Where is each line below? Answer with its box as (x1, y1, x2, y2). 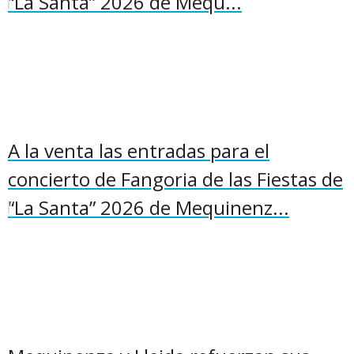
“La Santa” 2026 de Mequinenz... (8, 194, 289, 220)
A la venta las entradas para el (8, 137, 269, 164)
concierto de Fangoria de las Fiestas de (8, 166, 343, 192)
